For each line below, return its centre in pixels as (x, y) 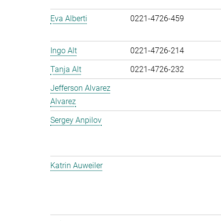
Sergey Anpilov (76, 120)
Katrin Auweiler (76, 166)
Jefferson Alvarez (80, 88)
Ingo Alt (64, 51)
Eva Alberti (69, 18)
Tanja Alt (66, 69)
